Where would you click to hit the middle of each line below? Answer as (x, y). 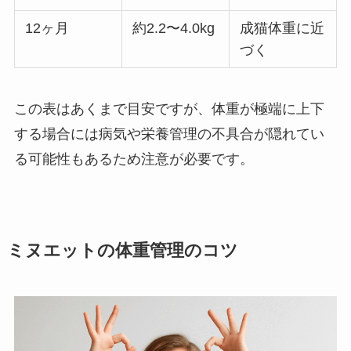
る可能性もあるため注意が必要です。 (134, 159)
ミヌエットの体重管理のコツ (122, 251)
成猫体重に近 (282, 29)
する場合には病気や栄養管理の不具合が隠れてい (169, 134)
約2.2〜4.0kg (174, 29)
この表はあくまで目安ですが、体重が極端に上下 (169, 109)
